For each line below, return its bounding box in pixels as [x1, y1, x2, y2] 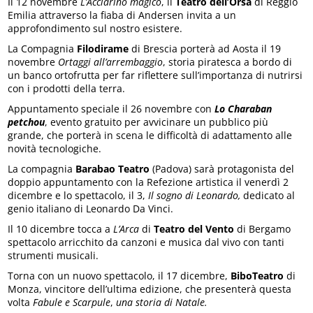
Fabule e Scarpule [33, 296, 111, 309]
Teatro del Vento [151, 222, 235, 235]
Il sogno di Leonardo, [145, 189, 241, 202]
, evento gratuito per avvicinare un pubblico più [45, 115, 269, 129]
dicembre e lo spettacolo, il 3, [8, 189, 146, 202]
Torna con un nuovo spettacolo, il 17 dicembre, [8, 269, 228, 282]
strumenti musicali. [8, 249, 99, 262]
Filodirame [77, 42, 129, 55]
